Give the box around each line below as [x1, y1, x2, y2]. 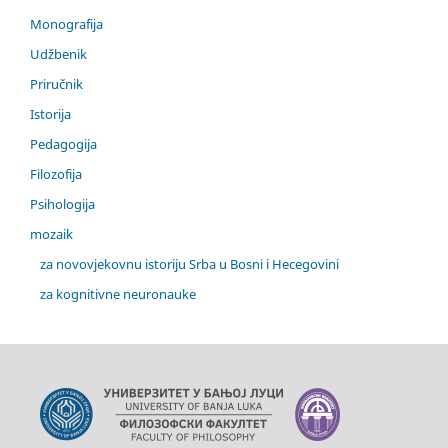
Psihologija [30, 195, 95, 214]
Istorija [30, 105, 71, 124]
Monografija [30, 15, 103, 34]
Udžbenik [30, 45, 87, 64]
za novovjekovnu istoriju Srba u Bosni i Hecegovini [39, 255, 339, 274]
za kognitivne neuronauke [39, 285, 196, 304]
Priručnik [30, 75, 83, 94]
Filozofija [30, 165, 82, 184]
